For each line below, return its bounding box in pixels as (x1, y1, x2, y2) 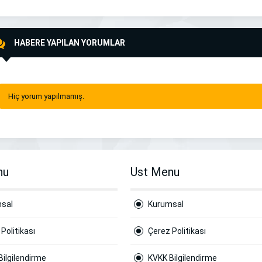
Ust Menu (130, 165, 180, 179)
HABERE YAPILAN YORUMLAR (14, 38, 125, 47)
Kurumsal (148, 199, 184, 209)
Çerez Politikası (148, 226, 206, 236)
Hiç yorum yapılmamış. (8, 92, 84, 101)
